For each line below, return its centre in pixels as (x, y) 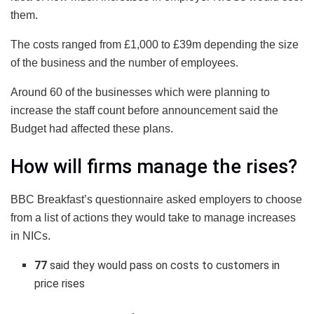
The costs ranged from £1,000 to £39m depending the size (155, 45)
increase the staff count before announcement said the (144, 111)
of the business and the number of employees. (124, 63)
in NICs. (30, 235)
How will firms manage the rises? (154, 166)
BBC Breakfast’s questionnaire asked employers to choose (156, 199)
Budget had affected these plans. (92, 129)
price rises (60, 283)
